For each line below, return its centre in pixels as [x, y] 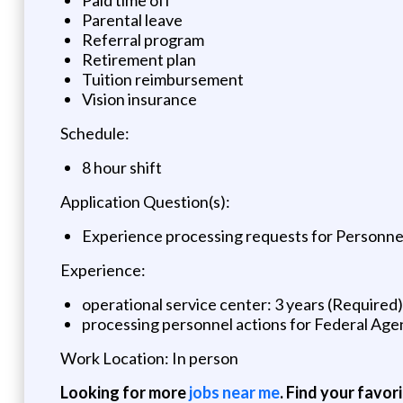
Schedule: [94, 133]
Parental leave [132, 19]
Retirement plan [139, 59]
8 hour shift [121, 167]
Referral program [143, 39]
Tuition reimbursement [162, 79]
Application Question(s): [145, 201]
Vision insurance [139, 99]
